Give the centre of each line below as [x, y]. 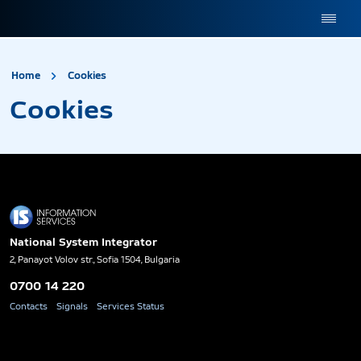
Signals [72, 306]
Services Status [131, 306]
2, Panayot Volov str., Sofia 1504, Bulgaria [95, 259]
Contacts [29, 306]
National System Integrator [83, 242]
